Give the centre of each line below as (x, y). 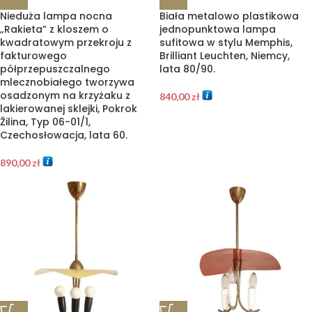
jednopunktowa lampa (218, 29)
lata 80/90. (187, 69)
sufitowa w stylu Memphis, (226, 42)
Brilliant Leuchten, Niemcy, (225, 56)
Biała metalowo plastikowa (229, 16)
